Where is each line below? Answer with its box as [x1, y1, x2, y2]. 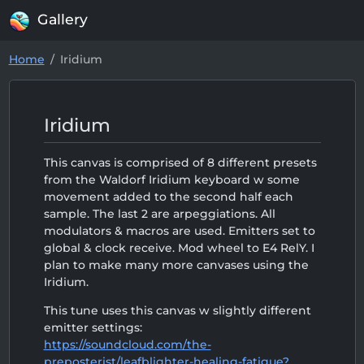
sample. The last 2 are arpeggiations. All [43, 206, 275, 221]
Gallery [37, 11, 89, 28]
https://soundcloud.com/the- [43, 337, 211, 352]
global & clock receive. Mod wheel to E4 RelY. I [43, 240, 314, 255]
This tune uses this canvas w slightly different [43, 303, 311, 318]
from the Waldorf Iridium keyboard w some [43, 172, 300, 187]
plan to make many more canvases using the [43, 258, 309, 272]
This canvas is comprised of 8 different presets [43, 155, 317, 170]
